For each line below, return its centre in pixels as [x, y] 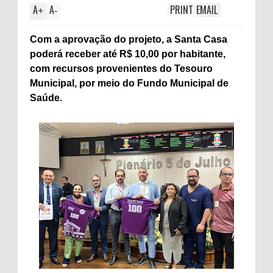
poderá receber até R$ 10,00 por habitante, [128, 54]
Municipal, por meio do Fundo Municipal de [129, 83]
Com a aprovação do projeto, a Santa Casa [129, 39]
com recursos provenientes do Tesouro [121, 69]
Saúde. [46, 98]
